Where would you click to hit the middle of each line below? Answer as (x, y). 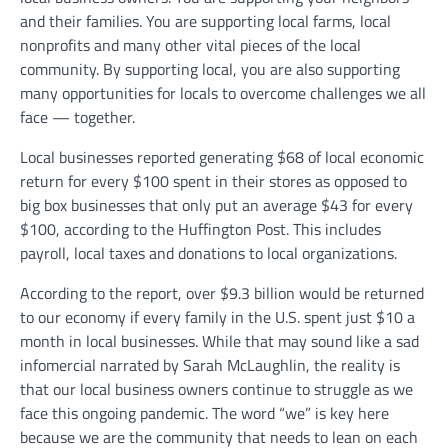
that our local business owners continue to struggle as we (216, 389)
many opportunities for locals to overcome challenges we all (223, 93)
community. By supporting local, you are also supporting (210, 69)
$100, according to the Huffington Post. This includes (200, 229)
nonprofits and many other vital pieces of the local (190, 45)
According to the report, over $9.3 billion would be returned (222, 293)
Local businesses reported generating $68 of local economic (222, 157)
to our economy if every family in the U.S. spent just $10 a (217, 317)
